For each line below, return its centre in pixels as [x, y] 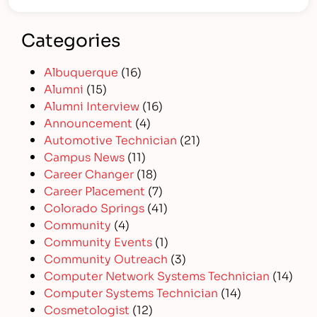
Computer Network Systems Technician [157, 275]
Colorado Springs [94, 207]
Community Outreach [106, 258]
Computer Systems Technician [131, 292]
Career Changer [89, 173]
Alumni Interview [92, 105]
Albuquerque [81, 71]
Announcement [88, 122]
